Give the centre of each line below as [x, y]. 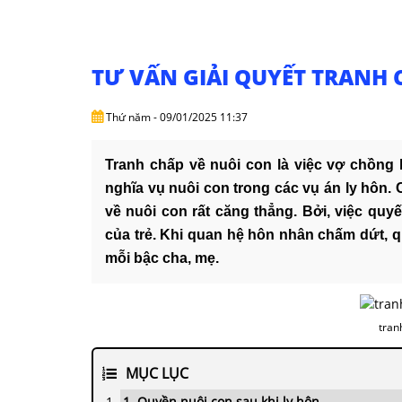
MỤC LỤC [157, 373]
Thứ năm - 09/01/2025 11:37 [175, 118]
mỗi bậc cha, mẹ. [164, 258]
